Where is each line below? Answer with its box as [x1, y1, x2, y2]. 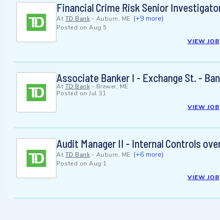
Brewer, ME [96, 82, 129, 91]
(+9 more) [133, 14, 164, 24]
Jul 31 [89, 89, 106, 98]
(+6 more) [133, 150, 164, 160]
